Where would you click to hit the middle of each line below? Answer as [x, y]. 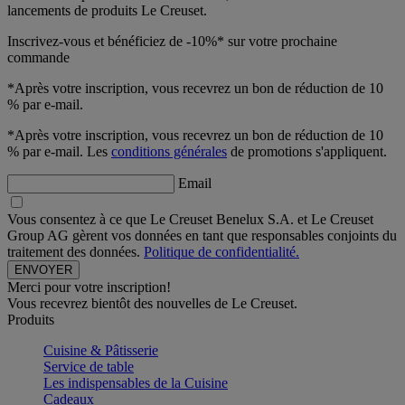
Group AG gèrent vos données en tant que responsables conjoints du [202, 235]
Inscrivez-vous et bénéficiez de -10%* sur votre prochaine [172, 41]
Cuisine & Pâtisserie [101, 350]
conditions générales [169, 151]
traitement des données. [75, 251]
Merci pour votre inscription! [89, 287]
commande [38, 57]
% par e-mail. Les [59, 151]
